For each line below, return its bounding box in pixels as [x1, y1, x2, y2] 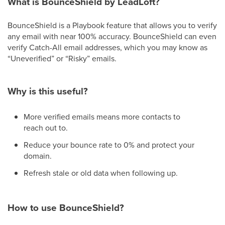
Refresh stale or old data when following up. [24, 167, 178, 178]
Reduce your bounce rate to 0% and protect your [24, 139, 194, 150]
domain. [24, 150, 52, 161]
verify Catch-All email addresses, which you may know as [8, 42, 207, 53]
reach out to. [24, 122, 68, 133]
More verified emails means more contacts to [24, 111, 180, 122]
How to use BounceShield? [8, 200, 124, 215]
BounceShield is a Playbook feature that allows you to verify [8, 20, 217, 31]
